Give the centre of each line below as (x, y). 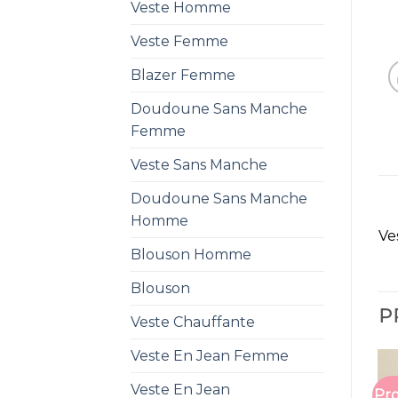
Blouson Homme (191, 254)
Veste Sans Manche (199, 164)
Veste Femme (179, 41)
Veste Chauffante (193, 322)
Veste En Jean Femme (210, 355)
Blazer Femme (183, 75)
